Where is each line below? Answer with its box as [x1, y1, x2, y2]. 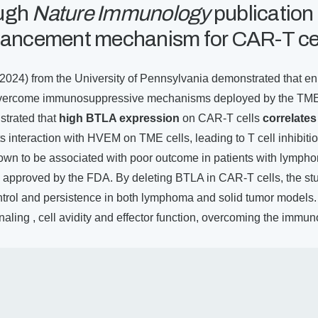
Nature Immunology [28, 2, 210, 26]
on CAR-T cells [180, 112, 263, 125]
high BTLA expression [59, 112, 180, 125]
